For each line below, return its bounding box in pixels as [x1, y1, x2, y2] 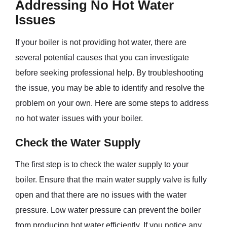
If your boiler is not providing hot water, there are [15, 37, 186, 47]
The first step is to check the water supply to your [15, 160, 188, 169]
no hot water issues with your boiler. [15, 113, 143, 123]
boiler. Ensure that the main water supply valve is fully [15, 175, 207, 184]
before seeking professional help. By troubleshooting [15, 68, 204, 77]
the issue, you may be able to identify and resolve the [15, 83, 205, 92]
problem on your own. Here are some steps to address [15, 98, 209, 107]
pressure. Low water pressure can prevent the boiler [15, 205, 201, 214]
